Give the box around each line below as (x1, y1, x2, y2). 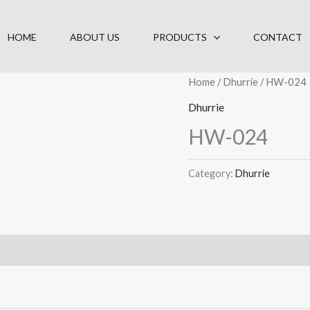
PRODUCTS (153, 30, 208, 43)
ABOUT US (70, 30, 120, 43)
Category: (188, 167, 235, 179)
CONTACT (253, 30, 302, 43)
